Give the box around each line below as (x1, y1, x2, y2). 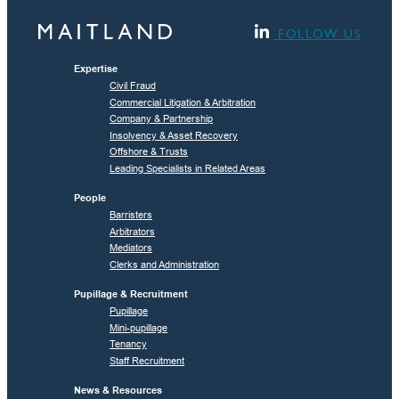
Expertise (74, 62, 118, 74)
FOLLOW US (273, 26, 361, 41)
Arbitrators (110, 225, 155, 237)
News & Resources (74, 384, 162, 395)
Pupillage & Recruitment (74, 288, 188, 299)
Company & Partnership (110, 113, 213, 125)
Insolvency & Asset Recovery (110, 129, 238, 141)
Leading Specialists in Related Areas (110, 162, 265, 174)
